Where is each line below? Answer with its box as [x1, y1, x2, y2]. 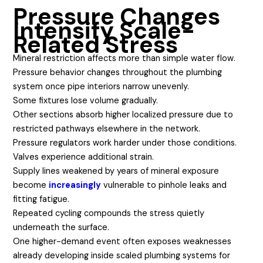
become [13, 179, 49, 191]
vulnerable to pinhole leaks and [101, 179, 227, 191]
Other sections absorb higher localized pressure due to [13, 109, 234, 120]
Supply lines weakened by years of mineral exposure [13, 165, 220, 177]
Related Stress [13, 29, 178, 60]
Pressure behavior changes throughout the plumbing [13, 66, 222, 78]
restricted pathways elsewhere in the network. [13, 123, 201, 134]
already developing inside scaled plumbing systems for [13, 249, 231, 261]
